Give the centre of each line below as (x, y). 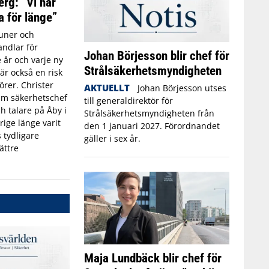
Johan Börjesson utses (182, 88)
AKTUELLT (107, 87)
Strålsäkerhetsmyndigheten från (149, 113)
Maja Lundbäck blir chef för (153, 258)
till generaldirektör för (128, 100)
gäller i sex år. (112, 138)
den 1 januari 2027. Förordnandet (152, 125)
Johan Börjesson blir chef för (156, 55)
